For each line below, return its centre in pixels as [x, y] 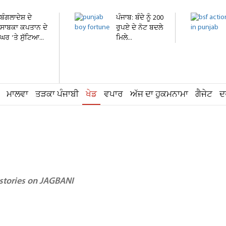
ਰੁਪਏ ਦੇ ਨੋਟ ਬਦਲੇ [139, 28]
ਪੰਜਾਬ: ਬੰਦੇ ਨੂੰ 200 [140, 18]
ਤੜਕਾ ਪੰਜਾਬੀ [57, 95]
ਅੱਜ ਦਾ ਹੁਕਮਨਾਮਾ [159, 95]
